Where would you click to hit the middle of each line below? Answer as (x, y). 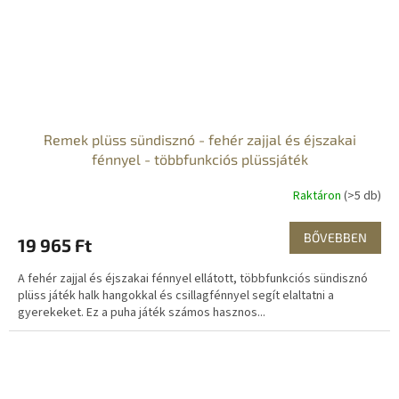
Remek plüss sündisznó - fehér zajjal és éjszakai (199, 140)
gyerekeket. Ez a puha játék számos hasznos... (142, 313)
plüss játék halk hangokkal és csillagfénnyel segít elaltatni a (176, 296)
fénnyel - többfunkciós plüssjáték (199, 159)
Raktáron (318, 195)
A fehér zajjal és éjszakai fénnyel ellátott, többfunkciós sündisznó (193, 279)
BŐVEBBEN (335, 238)
